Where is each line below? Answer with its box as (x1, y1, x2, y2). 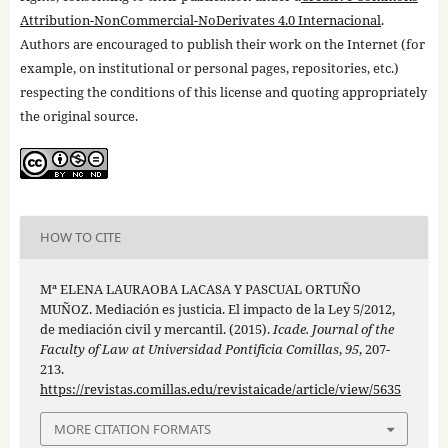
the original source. (19, 106, 138, 125)
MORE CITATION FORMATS (54, 419, 211, 438)
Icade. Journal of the (272, 319, 394, 338)
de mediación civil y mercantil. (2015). (39, 319, 273, 338)
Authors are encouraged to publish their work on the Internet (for (19, 34, 425, 53)
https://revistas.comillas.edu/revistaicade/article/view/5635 (39, 379, 401, 398)
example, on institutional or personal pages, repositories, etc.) (19, 58, 399, 77)
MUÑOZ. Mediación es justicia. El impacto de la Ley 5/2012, (39, 299, 395, 318)
